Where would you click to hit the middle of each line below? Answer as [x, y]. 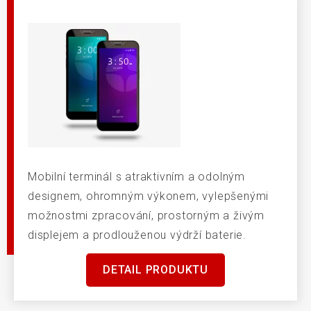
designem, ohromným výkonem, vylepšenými [149, 196]
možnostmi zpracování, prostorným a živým [146, 216]
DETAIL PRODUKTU [155, 270]
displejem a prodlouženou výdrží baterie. [137, 235]
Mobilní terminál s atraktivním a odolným [136, 177]
